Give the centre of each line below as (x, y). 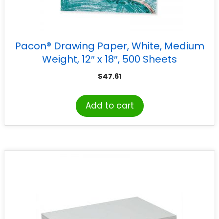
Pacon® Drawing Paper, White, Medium (109, 46)
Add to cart (109, 105)
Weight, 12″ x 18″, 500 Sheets (109, 59)
